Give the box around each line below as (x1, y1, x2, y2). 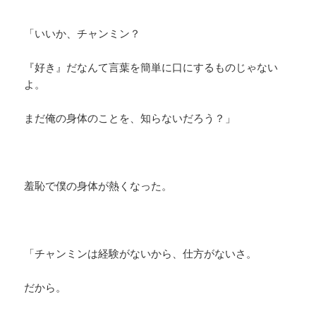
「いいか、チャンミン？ (24, 26, 141, 41)
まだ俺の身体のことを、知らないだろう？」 (24, 111, 236, 126)
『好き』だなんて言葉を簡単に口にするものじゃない (24, 60, 279, 75)
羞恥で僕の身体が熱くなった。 (24, 178, 173, 193)
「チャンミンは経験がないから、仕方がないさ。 (24, 246, 257, 261)
